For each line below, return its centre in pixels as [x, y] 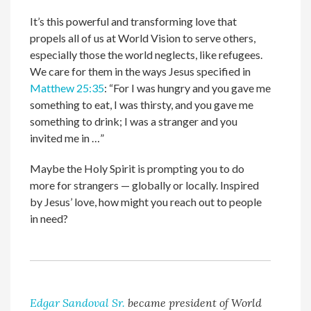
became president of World [194, 303]
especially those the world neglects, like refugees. [146, 54]
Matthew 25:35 [67, 88]
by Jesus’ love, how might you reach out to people [146, 202]
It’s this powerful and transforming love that [134, 21]
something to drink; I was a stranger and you [134, 121]
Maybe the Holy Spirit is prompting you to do [137, 168]
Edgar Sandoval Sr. [78, 303]
